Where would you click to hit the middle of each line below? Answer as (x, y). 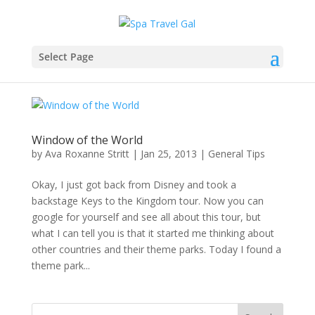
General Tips (236, 154)
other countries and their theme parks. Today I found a (156, 249)
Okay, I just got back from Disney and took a (134, 185)
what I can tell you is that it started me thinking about (153, 233)
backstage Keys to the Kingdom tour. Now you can (147, 201)
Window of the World (87, 140)
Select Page (66, 56)
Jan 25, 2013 (168, 154)
